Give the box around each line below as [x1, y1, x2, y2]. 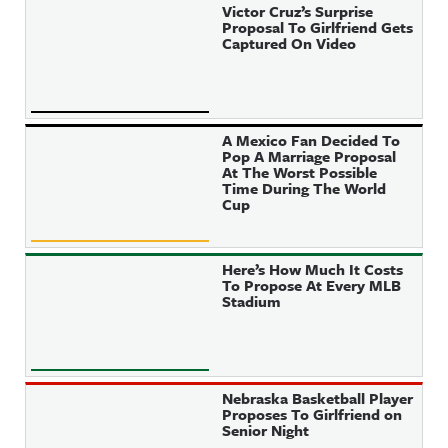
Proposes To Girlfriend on [222, 403, 403, 425]
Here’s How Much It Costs [222, 258, 404, 280]
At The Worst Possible [222, 161, 378, 183]
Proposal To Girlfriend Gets [222, 16, 414, 38]
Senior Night [222, 419, 310, 441]
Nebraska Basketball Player [222, 387, 414, 409]
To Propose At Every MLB [222, 274, 402, 296]
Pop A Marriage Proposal [222, 145, 397, 167]
